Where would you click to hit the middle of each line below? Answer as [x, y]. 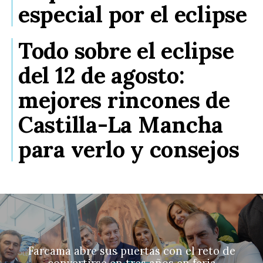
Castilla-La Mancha [121, 124]
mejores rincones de [124, 100]
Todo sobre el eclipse [126, 50]
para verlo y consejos [129, 149]
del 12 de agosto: [102, 75]
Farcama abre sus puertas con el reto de [131, 251]
